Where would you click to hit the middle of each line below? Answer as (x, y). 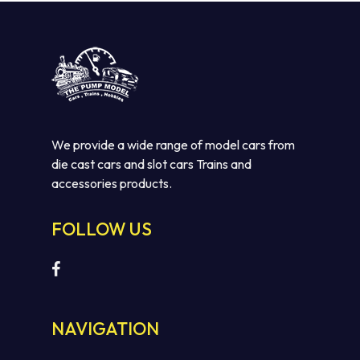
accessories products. (112, 184)
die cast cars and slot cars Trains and (151, 164)
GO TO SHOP (198, 74)
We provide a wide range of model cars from (173, 145)
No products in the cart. (198, 36)
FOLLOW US (102, 229)
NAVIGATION (105, 329)
